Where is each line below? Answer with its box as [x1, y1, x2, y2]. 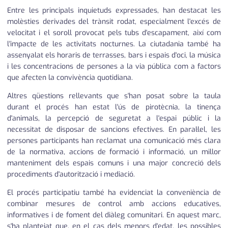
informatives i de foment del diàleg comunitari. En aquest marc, [7, 210, 221, 220]
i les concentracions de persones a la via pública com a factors [7, 62, 221, 72]
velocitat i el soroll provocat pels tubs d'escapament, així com [7, 28, 221, 38]
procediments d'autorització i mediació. [7, 169, 135, 180]
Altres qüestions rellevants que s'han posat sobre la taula [7, 91, 221, 101]
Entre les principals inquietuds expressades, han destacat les [7, 6, 221, 16]
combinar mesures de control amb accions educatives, [7, 199, 221, 209]
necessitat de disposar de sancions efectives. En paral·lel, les [7, 125, 221, 135]
